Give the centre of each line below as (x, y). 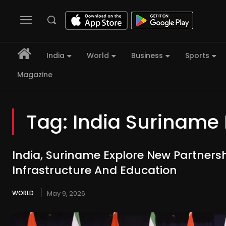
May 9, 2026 (66, 194)
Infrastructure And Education (95, 171)
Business (147, 56)
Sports (197, 56)
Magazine (35, 75)
